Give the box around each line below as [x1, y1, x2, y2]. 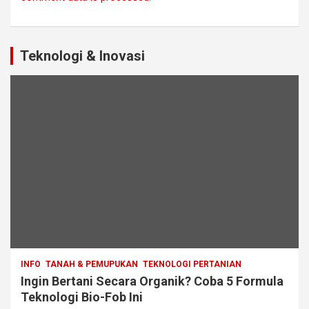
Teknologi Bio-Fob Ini [21, 290, 143, 305]
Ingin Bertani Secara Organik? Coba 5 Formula [21, 274, 283, 289]
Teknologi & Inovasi [20, 48, 145, 65]
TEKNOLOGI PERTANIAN [143, 259, 241, 270]
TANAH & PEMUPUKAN [46, 259, 138, 270]
